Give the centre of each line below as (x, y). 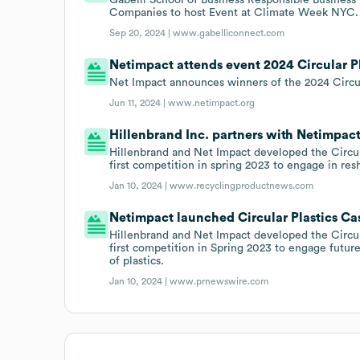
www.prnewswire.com (219, 281)
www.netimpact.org (212, 102)
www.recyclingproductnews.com (242, 185)
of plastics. (137, 261)
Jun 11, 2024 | (139, 102)
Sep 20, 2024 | (141, 33)
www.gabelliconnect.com (229, 33)
